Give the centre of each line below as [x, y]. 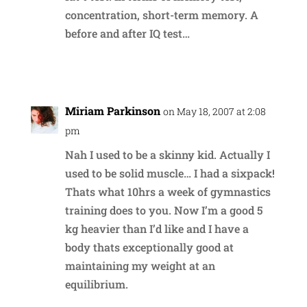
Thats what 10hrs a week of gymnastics [168, 191]
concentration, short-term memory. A [161, 14]
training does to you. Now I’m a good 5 [164, 210]
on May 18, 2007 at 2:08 [214, 111]
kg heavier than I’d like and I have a [157, 228]
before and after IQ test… [127, 33]
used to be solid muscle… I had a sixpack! [170, 173]
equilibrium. [96, 284]
